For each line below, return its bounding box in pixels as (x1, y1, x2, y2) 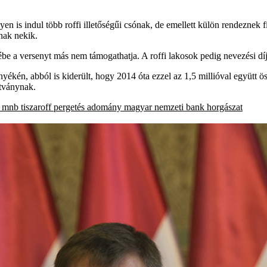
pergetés (54, 101, 85, 112)
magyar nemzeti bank (124, 101, 204, 112)
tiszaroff (21, 101, 51, 112)
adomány (87, 101, 122, 112)
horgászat (207, 101, 243, 112)
